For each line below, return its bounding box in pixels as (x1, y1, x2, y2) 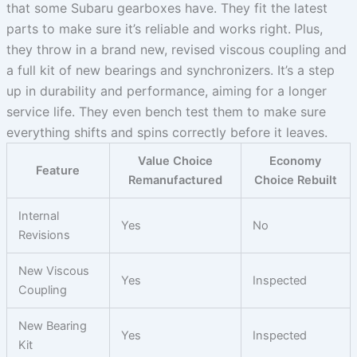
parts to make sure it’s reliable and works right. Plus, (6, 20, 323, 37)
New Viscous (18, 263, 90, 278)
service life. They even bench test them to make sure (6, 103, 326, 120)
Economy (269, 153, 322, 168)
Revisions (18, 227, 71, 242)
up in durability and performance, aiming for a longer (6, 82, 327, 99)
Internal (18, 208, 60, 223)
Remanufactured (127, 172, 222, 187)
